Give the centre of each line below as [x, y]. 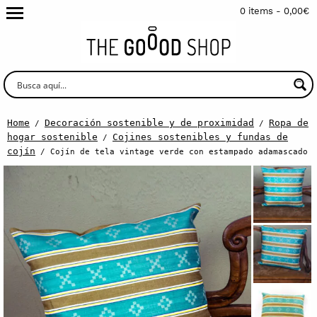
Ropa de [289, 122]
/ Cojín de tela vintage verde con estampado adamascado [172, 151]
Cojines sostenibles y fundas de [200, 137]
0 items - [262, 11]
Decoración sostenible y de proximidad [149, 122]
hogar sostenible [52, 137]
